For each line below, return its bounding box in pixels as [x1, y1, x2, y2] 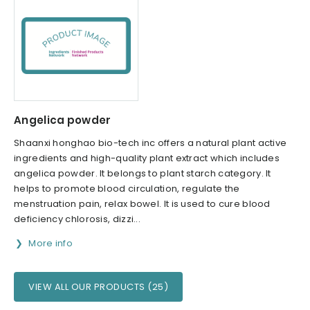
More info [28, 237, 73, 250]
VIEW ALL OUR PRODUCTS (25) [28, 280, 168, 294]
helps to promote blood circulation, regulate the [14, 182, 240, 196]
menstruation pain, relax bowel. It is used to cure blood [14, 197, 271, 211]
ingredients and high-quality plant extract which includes [14, 152, 280, 165]
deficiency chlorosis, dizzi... [14, 212, 141, 226]
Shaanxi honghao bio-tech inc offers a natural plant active [14, 136, 287, 150]
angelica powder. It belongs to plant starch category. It [14, 167, 271, 181]
